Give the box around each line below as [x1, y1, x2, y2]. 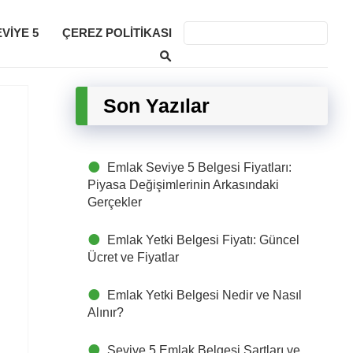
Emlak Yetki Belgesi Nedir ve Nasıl [107, 288, 302, 302]
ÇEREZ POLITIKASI [62, 26, 172, 39]
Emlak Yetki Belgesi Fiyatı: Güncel [107, 233, 299, 247]
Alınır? [87, 306, 124, 319]
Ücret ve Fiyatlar [87, 251, 179, 264]
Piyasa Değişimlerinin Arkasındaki [87, 178, 279, 191]
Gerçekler [87, 195, 142, 209]
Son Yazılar [103, 95, 210, 117]
